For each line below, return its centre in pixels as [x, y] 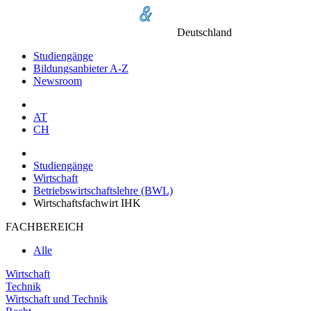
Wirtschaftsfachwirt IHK [87, 203]
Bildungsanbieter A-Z [81, 68]
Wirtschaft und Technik [57, 299]
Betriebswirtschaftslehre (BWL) [103, 191]
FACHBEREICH [45, 227]
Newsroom [58, 81]
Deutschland [204, 32]
